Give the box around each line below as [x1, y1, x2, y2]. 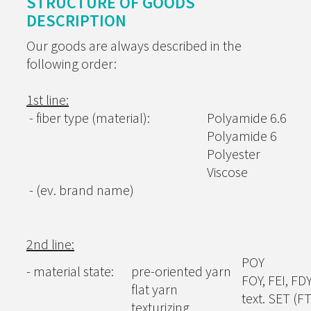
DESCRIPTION [26, 10, 126, 31]
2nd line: [26, 235, 74, 253]
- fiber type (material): [26, 109, 150, 126]
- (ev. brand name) [26, 181, 134, 199]
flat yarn [131, 280, 178, 298]
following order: [26, 55, 117, 72]
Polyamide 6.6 [207, 109, 287, 126]
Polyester [207, 145, 260, 162]
